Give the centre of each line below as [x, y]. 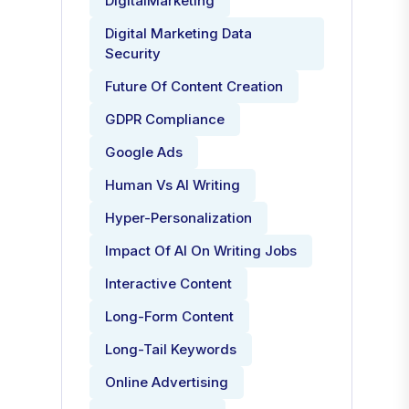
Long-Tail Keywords [171, 349]
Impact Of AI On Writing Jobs [201, 251]
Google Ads [144, 152]
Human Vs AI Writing [173, 185]
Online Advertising [167, 382]
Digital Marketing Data [179, 33]
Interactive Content [169, 283]
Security [133, 53]
